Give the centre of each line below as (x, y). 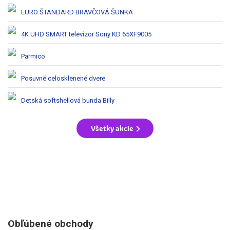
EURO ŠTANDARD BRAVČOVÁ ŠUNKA (77, 12)
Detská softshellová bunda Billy (68, 100)
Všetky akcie (112, 129)
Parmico (33, 56)
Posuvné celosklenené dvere (63, 78)
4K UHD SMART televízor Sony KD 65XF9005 (86, 34)
